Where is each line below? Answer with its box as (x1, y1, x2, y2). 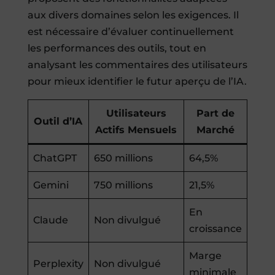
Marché (196, 123, 234, 136)
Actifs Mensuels (95, 123, 177, 136)
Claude (33, 214, 68, 226)
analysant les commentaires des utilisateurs (27, 58, 247, 71)
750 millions (93, 179, 153, 191)
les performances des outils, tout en (27, 42, 206, 54)
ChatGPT (33, 152, 77, 164)
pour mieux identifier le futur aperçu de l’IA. (27, 75, 247, 87)
